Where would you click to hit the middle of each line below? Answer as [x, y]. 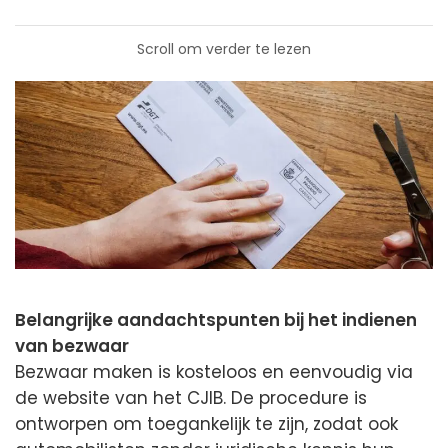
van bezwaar [72, 346]
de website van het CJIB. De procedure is [191, 398]
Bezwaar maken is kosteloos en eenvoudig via [214, 372]
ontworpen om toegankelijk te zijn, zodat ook [206, 424]
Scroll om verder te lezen [224, 49]
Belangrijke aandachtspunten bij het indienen [216, 320]
